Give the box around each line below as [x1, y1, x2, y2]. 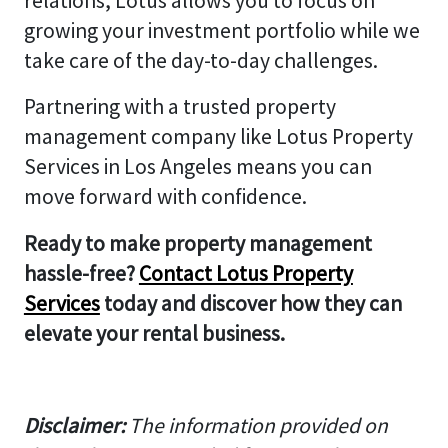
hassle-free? [23, 259, 139, 287]
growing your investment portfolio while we [23, 17, 420, 45]
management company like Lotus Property [23, 123, 413, 151]
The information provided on [124, 411, 388, 439]
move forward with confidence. [23, 183, 311, 211]
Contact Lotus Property [138, 259, 353, 287]
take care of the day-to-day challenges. [23, 47, 378, 75]
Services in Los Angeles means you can [23, 153, 372, 181]
